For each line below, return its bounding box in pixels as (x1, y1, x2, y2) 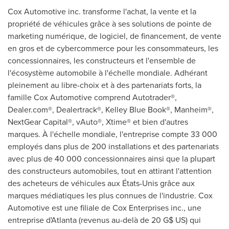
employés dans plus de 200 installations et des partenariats (8, 141, 219, 152)
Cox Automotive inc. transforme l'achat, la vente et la (8, 6, 196, 17)
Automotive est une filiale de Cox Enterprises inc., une (8, 202, 201, 214)
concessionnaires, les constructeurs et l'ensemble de (8, 55, 196, 66)
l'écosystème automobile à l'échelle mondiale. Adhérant (8, 67, 208, 79)
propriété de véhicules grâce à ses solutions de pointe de (8, 18, 212, 30)
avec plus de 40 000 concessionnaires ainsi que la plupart (8, 153, 215, 165)
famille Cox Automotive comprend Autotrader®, (8, 91, 177, 103)
